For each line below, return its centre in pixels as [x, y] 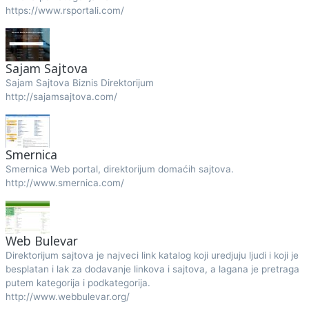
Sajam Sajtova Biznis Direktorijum [79, 83]
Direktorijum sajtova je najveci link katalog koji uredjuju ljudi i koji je [152, 255]
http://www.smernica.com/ [64, 183]
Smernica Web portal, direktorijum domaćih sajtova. [119, 169]
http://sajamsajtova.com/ [61, 97]
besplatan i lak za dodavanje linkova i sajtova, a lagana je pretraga [152, 269]
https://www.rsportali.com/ [64, 10]
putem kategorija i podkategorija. [78, 283]
